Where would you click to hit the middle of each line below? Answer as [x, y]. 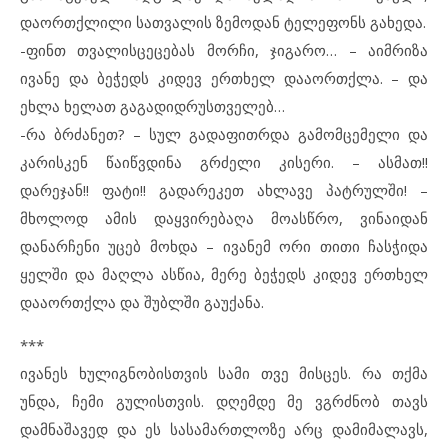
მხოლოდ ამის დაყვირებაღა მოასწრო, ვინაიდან [224, 218]
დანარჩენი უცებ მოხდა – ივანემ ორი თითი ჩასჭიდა [224, 246]
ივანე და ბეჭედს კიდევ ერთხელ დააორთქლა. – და [224, 78]
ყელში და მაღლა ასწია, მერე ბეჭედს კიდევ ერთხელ [224, 274]
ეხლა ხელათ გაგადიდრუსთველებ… [152, 106]
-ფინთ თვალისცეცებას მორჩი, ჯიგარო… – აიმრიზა [224, 50]
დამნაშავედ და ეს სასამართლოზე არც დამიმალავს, [224, 429]
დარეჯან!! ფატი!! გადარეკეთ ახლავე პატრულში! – [224, 190]
